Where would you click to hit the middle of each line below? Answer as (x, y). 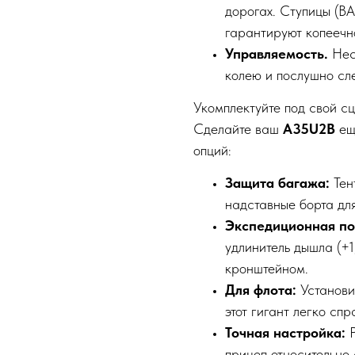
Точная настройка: (287, 333)
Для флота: (263, 290)
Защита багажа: (279, 183)
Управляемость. (279, 54)
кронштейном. (267, 269)
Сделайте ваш (238, 129)
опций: (212, 151)
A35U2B (311, 129)
